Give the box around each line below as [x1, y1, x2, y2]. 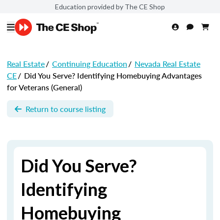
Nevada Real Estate [135, 58, 200, 69]
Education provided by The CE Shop [55, 2, 165, 11]
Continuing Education [52, 58, 127, 69]
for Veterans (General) [7, 82, 82, 93]
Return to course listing [26, 103, 106, 114]
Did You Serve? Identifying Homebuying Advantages [22, 70, 202, 81]
